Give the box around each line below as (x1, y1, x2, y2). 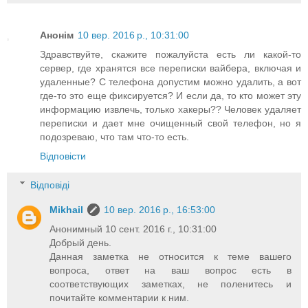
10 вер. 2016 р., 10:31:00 (78, 30, 189, 41)
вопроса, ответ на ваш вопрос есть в (49, 264, 291, 276)
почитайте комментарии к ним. (49, 291, 190, 303)
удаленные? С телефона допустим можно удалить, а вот (40, 76, 301, 88)
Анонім (40, 30, 74, 41)
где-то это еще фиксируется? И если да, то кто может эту (40, 90, 301, 102)
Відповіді (30, 179, 70, 190)
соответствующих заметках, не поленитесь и (49, 278, 291, 289)
